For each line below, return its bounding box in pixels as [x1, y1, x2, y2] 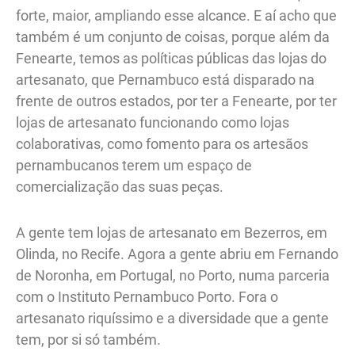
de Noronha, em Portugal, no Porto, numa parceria [16, 267, 330, 284]
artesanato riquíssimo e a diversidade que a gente [16, 310, 329, 327]
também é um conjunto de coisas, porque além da [16, 28, 330, 45]
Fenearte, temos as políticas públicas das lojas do [16, 49, 326, 67]
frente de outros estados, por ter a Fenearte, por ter [16, 92, 337, 109]
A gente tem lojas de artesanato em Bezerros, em [16, 224, 327, 242]
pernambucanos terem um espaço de [16, 156, 252, 174]
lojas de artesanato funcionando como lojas [16, 113, 289, 131]
